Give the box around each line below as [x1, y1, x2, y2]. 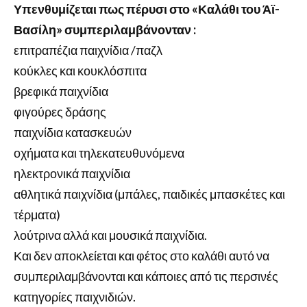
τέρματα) [14, 206, 60, 222]
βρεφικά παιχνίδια [14, 83, 108, 99]
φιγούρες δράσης [14, 103, 106, 119]
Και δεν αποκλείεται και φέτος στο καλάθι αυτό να [14, 247, 269, 263]
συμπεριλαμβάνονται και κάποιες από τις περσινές [14, 268, 278, 284]
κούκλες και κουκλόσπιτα [14, 62, 147, 78]
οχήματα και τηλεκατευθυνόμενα [14, 145, 184, 160]
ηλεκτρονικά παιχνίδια [14, 165, 130, 181]
